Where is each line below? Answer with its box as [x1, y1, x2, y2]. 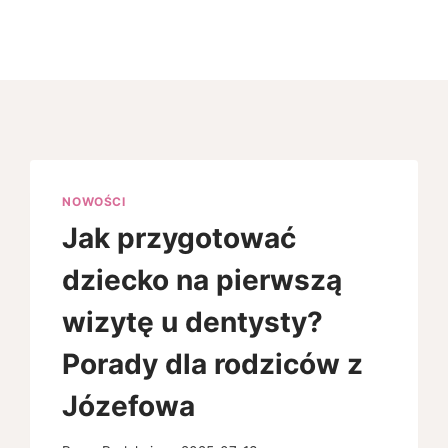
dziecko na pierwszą [62, 262, 343, 297]
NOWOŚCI [62, 194, 126, 209]
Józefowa [62, 388, 196, 423]
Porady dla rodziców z [62, 346, 364, 381]
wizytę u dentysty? [62, 304, 324, 339]
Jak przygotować [62, 220, 297, 255]
